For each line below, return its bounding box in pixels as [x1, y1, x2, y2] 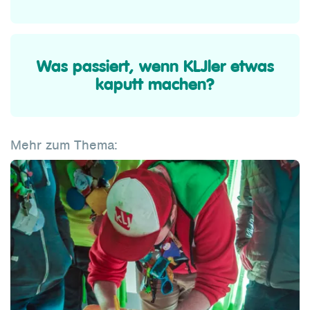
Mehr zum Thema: [10, 136, 118, 154]
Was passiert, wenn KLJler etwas [36, 55, 274, 78]
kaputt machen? [95, 73, 215, 96]
